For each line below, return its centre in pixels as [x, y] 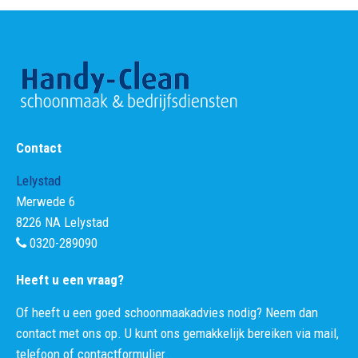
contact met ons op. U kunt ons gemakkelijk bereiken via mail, [177, 333]
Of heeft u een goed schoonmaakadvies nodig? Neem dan [167, 312]
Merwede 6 [46, 201]
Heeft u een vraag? [70, 280]
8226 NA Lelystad [62, 222]
